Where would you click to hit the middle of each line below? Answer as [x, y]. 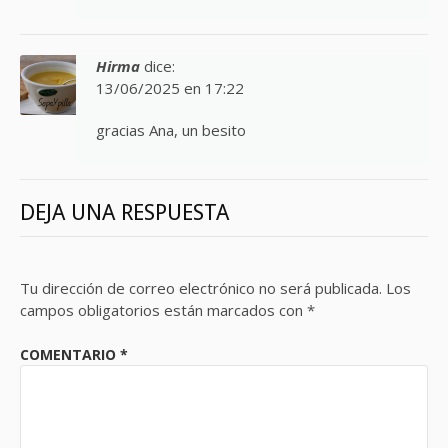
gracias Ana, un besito [171, 130]
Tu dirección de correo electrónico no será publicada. [201, 287]
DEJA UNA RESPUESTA [124, 212]
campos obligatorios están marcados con [163, 309]
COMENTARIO [70, 355]
